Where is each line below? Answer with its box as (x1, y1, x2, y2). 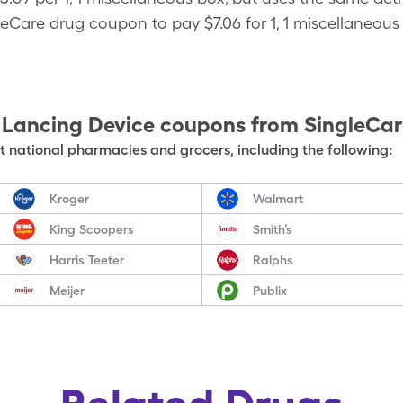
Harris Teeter (49, 252, 125, 267)
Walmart (252, 191, 303, 206)
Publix (252, 282, 287, 298)
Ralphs (252, 252, 293, 267)
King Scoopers (49, 221, 135, 237)
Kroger (49, 191, 90, 206)
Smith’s (252, 221, 292, 237)
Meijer (49, 282, 85, 298)
